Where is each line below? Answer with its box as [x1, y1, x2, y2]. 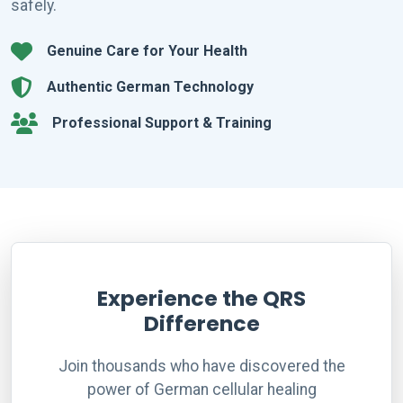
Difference [143, 309, 260, 338]
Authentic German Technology [47, 78, 254, 95]
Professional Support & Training [52, 114, 272, 131]
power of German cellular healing [86, 381, 317, 399]
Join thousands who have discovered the [58, 357, 345, 375]
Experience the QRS [97, 283, 306, 313]
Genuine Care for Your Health [47, 42, 247, 59]
